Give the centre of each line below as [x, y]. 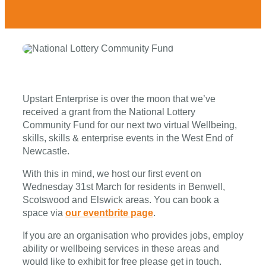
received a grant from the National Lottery [109, 112]
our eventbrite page [109, 213]
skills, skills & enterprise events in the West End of [127, 138]
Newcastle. [46, 151]
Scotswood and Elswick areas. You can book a [121, 199]
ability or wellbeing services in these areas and [121, 248]
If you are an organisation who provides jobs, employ [133, 235]
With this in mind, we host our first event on [112, 173]
